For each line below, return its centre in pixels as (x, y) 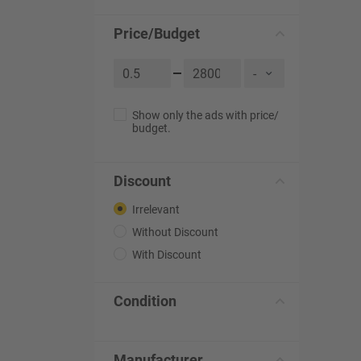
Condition (145, 301)
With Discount (167, 255)
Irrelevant (156, 210)
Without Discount (175, 232)
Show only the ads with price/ (205, 115)
